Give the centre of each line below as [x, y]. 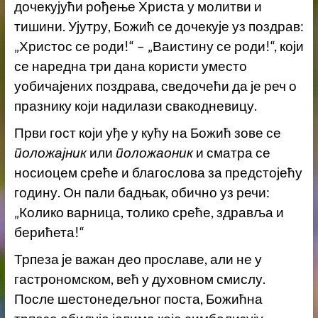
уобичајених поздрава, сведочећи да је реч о [155, 86]
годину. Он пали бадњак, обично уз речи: [142, 193]
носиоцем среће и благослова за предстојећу [158, 173]
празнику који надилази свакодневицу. [135, 106]
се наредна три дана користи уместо [130, 66]
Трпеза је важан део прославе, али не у [138, 259]
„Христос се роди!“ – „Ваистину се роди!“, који [159, 46]
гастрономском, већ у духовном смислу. [139, 279]
